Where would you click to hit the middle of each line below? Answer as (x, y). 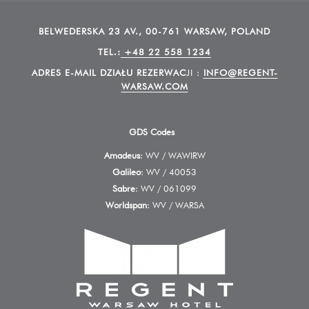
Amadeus (122, 155)
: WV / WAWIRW (172, 155)
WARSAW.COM (154, 86)
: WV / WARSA (175, 205)
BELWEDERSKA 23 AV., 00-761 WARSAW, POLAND (154, 31)
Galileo (127, 172)
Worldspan (126, 205)
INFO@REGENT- (240, 72)
